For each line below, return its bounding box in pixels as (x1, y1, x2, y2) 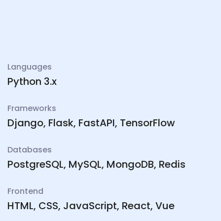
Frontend (7, 185, 43, 197)
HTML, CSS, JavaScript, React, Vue (7, 199, 175, 213)
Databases (7, 144, 52, 156)
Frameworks (7, 103, 56, 114)
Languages (7, 61, 52, 73)
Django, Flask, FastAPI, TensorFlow (7, 116, 175, 130)
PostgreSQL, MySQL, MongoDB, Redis (7, 157, 185, 172)
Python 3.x (7, 74, 57, 89)
